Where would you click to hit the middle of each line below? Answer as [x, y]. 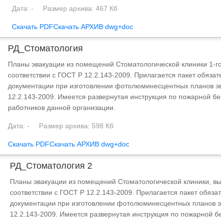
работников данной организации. [61, 108]
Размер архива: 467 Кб [80, 8]
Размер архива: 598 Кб [76, 126]
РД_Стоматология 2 [53, 166]
